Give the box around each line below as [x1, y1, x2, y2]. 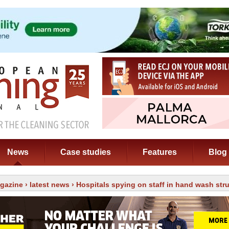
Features [143, 148, 177, 156]
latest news [30, 180, 70, 189]
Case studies [60, 148, 111, 156]
